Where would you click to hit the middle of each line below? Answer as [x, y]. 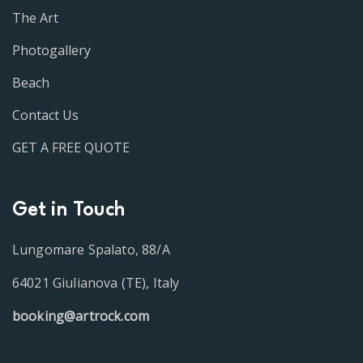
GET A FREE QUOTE [71, 148]
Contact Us [45, 115]
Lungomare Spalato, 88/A [91, 250]
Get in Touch [69, 211]
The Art [35, 18]
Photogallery [51, 51]
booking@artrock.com [81, 316]
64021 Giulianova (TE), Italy [96, 283]
